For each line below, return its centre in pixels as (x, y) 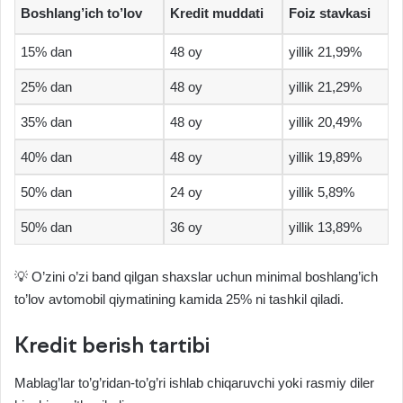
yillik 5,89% (322, 193)
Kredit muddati (217, 13)
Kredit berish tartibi (112, 347)
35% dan (46, 122)
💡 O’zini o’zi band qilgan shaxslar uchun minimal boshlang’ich (196, 276)
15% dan (46, 52)
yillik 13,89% (325, 228)
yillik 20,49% (325, 122)
